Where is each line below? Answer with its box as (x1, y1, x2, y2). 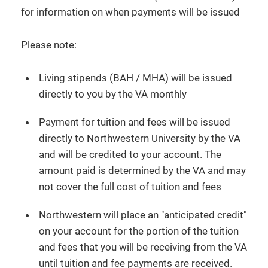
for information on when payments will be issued (21, 5, 240, 18)
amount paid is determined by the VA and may (39, 164, 246, 176)
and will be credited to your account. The (39, 148, 221, 160)
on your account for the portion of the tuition (39, 224, 239, 237)
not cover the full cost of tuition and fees (39, 180, 221, 193)
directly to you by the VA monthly (39, 87, 187, 100)
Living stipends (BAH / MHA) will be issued (39, 71, 232, 84)
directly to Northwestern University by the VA (39, 132, 240, 144)
